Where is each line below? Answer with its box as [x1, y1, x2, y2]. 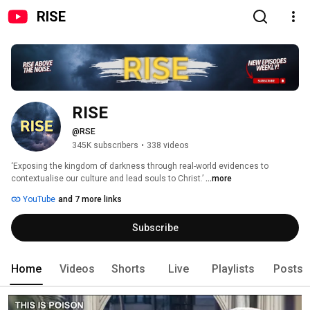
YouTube [21, 194, 55, 205]
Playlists [212, 262, 255, 276]
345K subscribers [72, 140, 138, 151]
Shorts [111, 262, 145, 276]
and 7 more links [58, 194, 122, 205]
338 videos [147, 140, 189, 151]
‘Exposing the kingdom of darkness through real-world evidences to [11, 161, 268, 172]
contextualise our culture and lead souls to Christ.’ [11, 174, 206, 184]
